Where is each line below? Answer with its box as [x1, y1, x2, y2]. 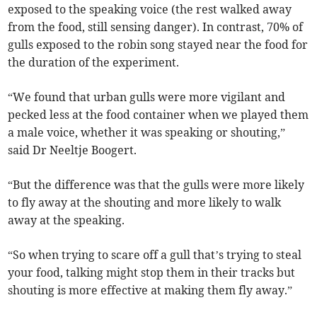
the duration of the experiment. [8, 54, 180, 69]
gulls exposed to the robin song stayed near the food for [8, 37, 309, 52]
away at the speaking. [8, 212, 125, 227]
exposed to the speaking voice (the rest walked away [8, 1, 292, 16]
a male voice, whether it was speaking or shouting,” [8, 125, 286, 139]
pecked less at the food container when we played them [8, 107, 309, 122]
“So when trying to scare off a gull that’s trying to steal [8, 247, 302, 262]
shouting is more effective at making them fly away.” [8, 282, 293, 297]
